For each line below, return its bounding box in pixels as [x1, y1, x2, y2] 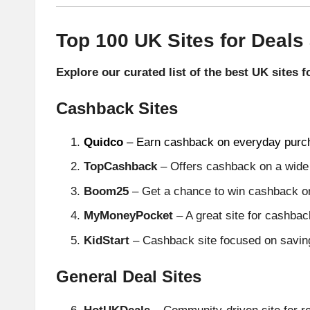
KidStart [84, 233, 129, 247]
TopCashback [84, 160, 157, 174]
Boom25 [84, 184, 129, 198]
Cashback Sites [56, 99, 178, 118]
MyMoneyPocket [84, 209, 173, 223]
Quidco [84, 136, 123, 149]
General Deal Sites [56, 266, 201, 286]
